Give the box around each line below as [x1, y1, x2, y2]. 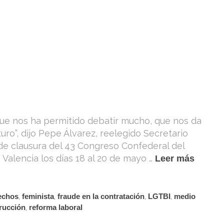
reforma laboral [29, 203, 82, 212]
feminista [22, 192, 54, 201]
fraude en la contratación [57, 192, 145, 201]
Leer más [155, 153, 194, 163]
